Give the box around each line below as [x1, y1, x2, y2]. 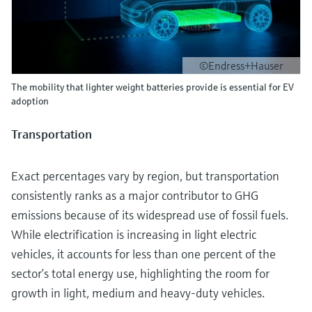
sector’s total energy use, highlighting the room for [11, 265, 270, 281]
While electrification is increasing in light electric [11, 226, 256, 242]
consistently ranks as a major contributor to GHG [11, 187, 258, 203]
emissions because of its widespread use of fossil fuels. [11, 206, 288, 223]
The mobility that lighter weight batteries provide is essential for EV [11, 80, 294, 93]
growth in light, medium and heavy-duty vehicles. [11, 284, 265, 301]
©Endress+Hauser [199, 58, 283, 72]
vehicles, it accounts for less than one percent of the [11, 245, 276, 262]
